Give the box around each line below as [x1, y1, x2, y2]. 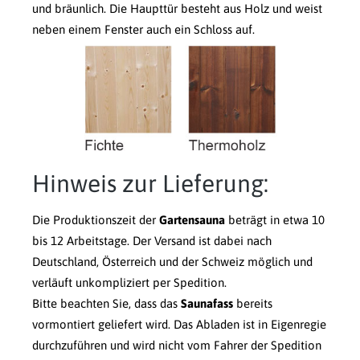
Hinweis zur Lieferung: [32, 169, 268, 197]
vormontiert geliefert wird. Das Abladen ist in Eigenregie [32, 317, 326, 331]
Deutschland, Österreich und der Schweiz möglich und [32, 254, 313, 268]
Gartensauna [159, 212, 225, 227]
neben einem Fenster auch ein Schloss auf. [32, 22, 255, 37]
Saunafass [181, 296, 233, 310]
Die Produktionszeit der [32, 212, 159, 227]
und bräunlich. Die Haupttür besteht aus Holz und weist [32, 2, 322, 16]
